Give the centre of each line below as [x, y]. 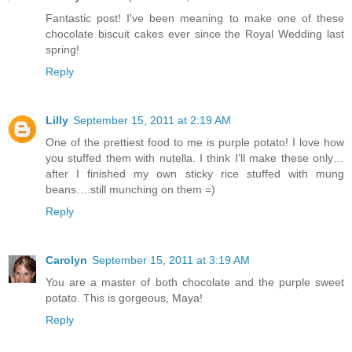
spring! [62, 50]
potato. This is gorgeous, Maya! [124, 298]
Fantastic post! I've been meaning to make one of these [195, 18]
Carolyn [66, 260]
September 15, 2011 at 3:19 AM [171, 260]
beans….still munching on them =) [130, 190]
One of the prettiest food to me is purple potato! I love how [195, 143]
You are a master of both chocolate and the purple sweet [195, 282]
